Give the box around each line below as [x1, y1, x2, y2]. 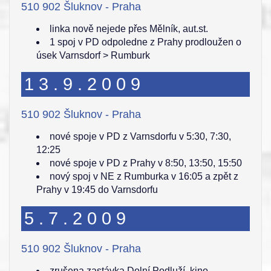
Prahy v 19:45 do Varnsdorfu [36, 184, 158, 195]
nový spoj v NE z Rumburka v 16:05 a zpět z [50, 171, 238, 181]
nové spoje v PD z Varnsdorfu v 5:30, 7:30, [50, 131, 231, 142]
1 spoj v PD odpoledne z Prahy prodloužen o [50, 37, 241, 47]
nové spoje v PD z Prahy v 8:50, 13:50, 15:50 [50, 158, 242, 168]
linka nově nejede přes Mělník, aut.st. [50, 24, 208, 34]
